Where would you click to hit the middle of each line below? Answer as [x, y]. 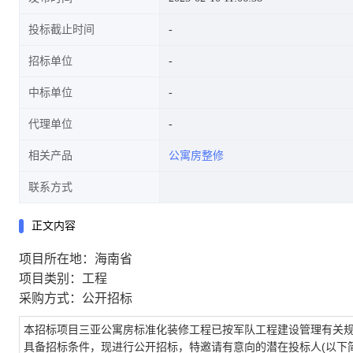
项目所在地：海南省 [76, 259]
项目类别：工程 [63, 279]
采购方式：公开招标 [76, 298]
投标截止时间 [61, 30]
